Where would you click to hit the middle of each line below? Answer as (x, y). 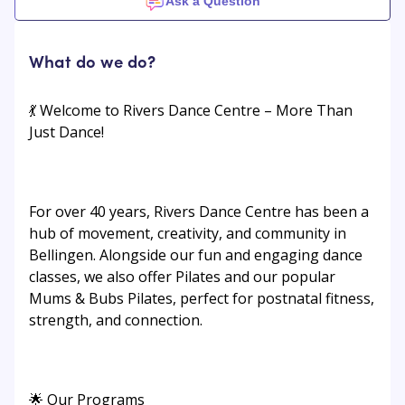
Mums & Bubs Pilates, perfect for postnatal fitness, (202, 299)
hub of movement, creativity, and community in (188, 234)
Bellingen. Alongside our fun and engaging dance (196, 255)
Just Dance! (66, 132)
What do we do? (92, 60)
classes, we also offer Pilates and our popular (182, 277)
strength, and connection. (116, 320)
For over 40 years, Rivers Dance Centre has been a (199, 212)
